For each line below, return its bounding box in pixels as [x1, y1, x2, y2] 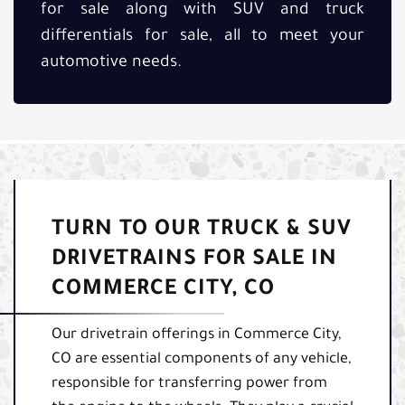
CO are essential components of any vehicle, [52, 352, 352, 369]
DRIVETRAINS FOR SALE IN [52, 249, 337, 273]
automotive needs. [41, 54, 182, 73]
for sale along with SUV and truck [41, 2, 364, 21]
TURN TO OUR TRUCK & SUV [52, 219, 352, 243]
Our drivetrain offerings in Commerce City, [52, 327, 342, 344]
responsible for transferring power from [52, 376, 327, 393]
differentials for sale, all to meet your [41, 28, 364, 47]
